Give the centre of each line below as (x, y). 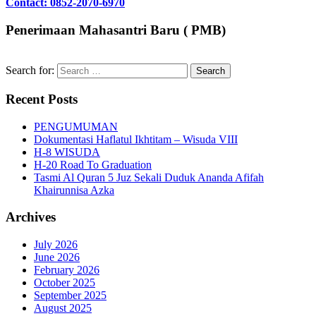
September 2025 (70, 296)
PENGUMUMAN (76, 126)
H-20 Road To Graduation (93, 164)
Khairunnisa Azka (74, 190)
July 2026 (56, 245)
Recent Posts (42, 99)
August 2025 (63, 308)
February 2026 (67, 270)
